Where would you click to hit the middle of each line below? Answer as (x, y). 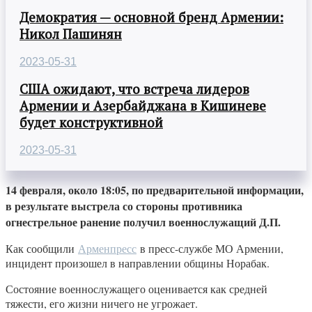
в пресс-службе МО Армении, (210, 249)
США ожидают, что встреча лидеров (134, 89)
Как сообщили (42, 249)
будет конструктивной (91, 123)
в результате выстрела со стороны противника (124, 206)
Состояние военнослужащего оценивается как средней (136, 289)
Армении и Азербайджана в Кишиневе (143, 106)
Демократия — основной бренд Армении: (151, 18)
